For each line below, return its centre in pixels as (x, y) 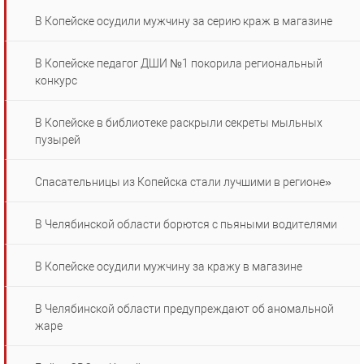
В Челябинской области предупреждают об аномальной (184, 309)
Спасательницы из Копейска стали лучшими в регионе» (183, 182)
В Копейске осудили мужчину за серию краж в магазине (184, 22)
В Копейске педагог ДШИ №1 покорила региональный (179, 64)
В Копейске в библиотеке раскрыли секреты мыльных (179, 123)
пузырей (58, 140)
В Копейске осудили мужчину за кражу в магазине (169, 267)
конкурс (56, 81)
